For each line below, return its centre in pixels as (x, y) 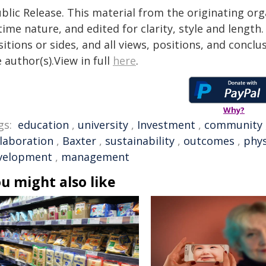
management (95, 157)
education (43, 125)
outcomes (209, 141)
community (233, 125)
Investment (166, 125)
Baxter (79, 141)
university (103, 125)
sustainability (140, 141)
